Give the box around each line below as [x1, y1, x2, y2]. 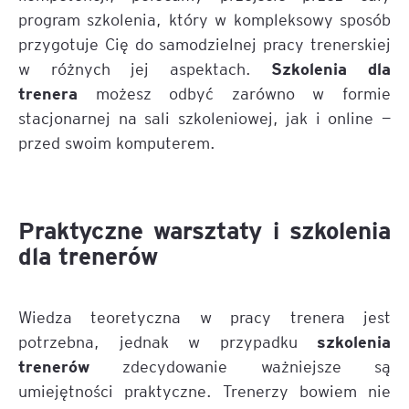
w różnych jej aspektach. [18, 58, 251, 79]
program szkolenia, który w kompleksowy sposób [18, 8, 391, 29]
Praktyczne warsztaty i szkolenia [18, 215, 391, 245]
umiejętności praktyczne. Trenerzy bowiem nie [18, 380, 391, 401]
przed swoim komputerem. [18, 131, 215, 152]
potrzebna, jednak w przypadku [18, 330, 317, 351]
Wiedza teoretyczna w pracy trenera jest [18, 306, 391, 327]
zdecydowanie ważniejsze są [89, 355, 391, 376]
